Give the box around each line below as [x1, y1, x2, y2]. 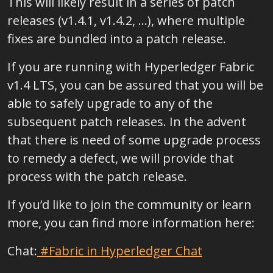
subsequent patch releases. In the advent [7, 113, 246, 130]
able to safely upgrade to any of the [7, 95, 213, 112]
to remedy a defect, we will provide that [7, 150, 234, 166]
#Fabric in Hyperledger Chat [37, 243, 202, 259]
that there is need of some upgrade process [7, 132, 261, 148]
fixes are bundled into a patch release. [7, 30, 226, 47]
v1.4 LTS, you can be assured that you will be [7, 77, 263, 93]
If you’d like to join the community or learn [7, 196, 252, 213]
